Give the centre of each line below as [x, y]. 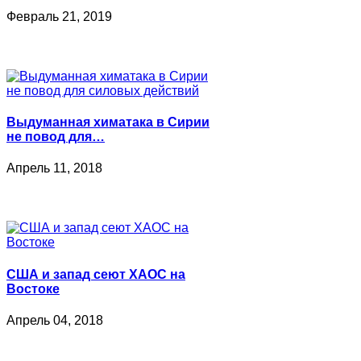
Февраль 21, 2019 [59, 16]
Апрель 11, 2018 [54, 168]
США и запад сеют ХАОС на [96, 274]
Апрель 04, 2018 [55, 320]
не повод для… [56, 137]
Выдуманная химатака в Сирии [108, 122]
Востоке [33, 288]
